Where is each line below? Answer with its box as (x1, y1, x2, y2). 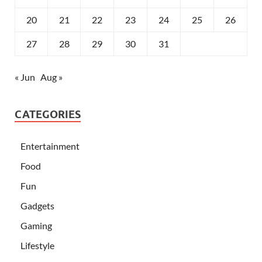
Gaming (20, 219, 52, 231)
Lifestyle (20, 239, 54, 251)
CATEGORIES (15, 108, 81, 120)
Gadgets (20, 199, 54, 211)
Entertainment (20, 140, 80, 151)
